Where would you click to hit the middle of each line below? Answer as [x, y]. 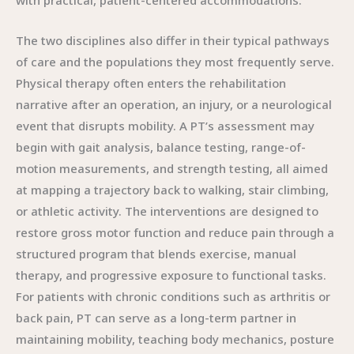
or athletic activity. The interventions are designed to [167, 211]
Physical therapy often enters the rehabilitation [151, 83]
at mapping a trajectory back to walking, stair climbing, [172, 190]
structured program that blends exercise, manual [156, 254]
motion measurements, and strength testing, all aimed [172, 168]
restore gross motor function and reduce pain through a [175, 232]
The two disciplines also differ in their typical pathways [173, 40]
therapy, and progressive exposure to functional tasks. [171, 275]
